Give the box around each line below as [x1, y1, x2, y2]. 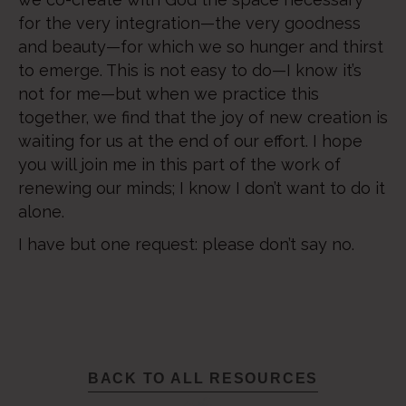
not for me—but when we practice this [18, 84, 319, 103]
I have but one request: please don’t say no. [18, 235, 354, 254]
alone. [18, 202, 64, 221]
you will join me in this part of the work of [18, 155, 341, 174]
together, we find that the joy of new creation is [18, 108, 388, 127]
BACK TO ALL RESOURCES [87, 371, 319, 386]
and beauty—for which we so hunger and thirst [18, 37, 383, 56]
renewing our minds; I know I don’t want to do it [18, 179, 385, 198]
